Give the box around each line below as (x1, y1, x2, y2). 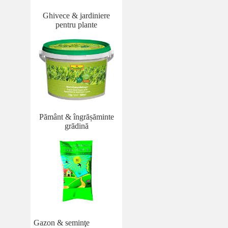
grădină (64, 121, 89, 130)
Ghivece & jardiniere (43, 11, 110, 20)
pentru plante (55, 20, 97, 29)
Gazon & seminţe (34, 218, 90, 227)
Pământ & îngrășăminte (39, 112, 114, 121)
